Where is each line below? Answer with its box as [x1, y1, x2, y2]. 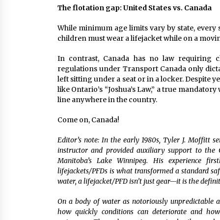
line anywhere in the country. [57, 95, 157, 104]
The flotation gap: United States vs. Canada [57, 3, 212, 12]
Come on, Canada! [57, 115, 119, 124]
